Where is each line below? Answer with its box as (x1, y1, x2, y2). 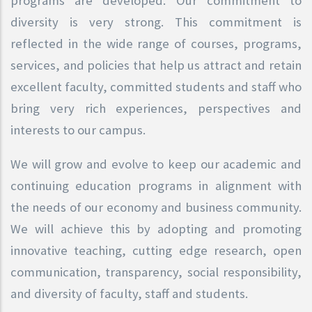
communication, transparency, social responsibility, (10, 263, 302, 280)
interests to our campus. (10, 121, 146, 138)
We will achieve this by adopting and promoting (10, 220, 302, 237)
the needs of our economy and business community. (10, 198, 302, 215)
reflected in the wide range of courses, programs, (10, 35, 302, 52)
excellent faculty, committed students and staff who (10, 78, 302, 95)
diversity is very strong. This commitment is (10, 13, 302, 30)
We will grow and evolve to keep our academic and (10, 155, 302, 172)
